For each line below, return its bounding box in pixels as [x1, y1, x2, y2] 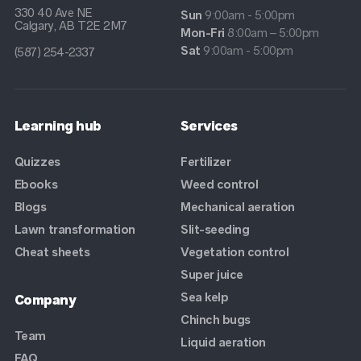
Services [180, 117, 238, 134]
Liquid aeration [180, 334, 266, 350]
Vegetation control [180, 243, 289, 259]
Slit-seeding [180, 221, 250, 237]
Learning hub [14, 117, 102, 134]
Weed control [180, 176, 259, 192]
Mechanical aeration [180, 198, 295, 214]
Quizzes [14, 153, 60, 169]
